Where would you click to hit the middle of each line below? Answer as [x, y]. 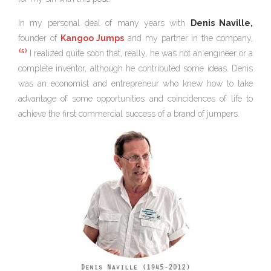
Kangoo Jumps [92, 38]
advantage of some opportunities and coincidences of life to [135, 98]
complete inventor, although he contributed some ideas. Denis [135, 68]
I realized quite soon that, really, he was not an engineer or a [140, 53]
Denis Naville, [222, 23]
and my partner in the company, [189, 38]
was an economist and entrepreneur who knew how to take [135, 83]
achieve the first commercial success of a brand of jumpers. [129, 113]
